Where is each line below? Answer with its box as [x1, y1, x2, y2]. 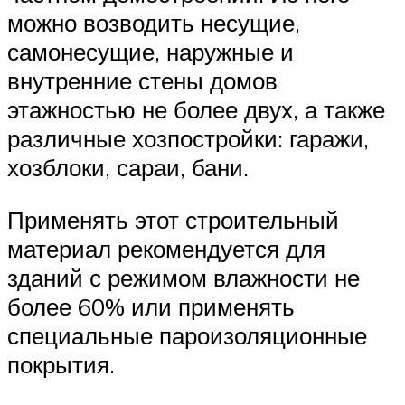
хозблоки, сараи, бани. [7, 153, 249, 183]
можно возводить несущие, [7, 8, 300, 38]
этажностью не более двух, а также [7, 95, 385, 125]
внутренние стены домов [7, 66, 278, 96]
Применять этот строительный [7, 204, 339, 234]
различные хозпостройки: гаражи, [7, 124, 369, 154]
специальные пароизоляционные [7, 320, 367, 350]
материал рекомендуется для [7, 233, 325, 263]
